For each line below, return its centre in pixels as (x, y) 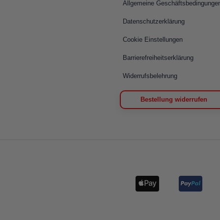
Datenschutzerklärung (154, 21)
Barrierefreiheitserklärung (158, 57)
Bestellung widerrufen (174, 100)
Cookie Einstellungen (153, 39)
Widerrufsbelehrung (150, 76)
